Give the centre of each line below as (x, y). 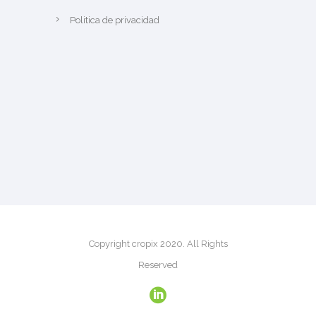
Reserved (158, 265)
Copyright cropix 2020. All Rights (158, 243)
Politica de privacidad (115, 20)
